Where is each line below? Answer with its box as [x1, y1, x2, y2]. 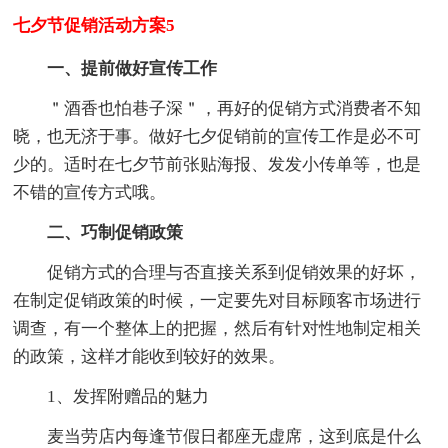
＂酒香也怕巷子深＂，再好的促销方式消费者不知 [47, 99, 422, 119]
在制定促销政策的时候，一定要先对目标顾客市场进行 [13, 291, 422, 311]
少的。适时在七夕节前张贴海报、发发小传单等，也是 [13, 155, 422, 175]
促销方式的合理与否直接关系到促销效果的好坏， [47, 263, 422, 283]
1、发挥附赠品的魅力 [47, 387, 210, 407]
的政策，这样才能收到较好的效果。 [13, 347, 286, 367]
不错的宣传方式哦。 [13, 183, 167, 203]
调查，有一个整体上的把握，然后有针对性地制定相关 [13, 319, 422, 339]
